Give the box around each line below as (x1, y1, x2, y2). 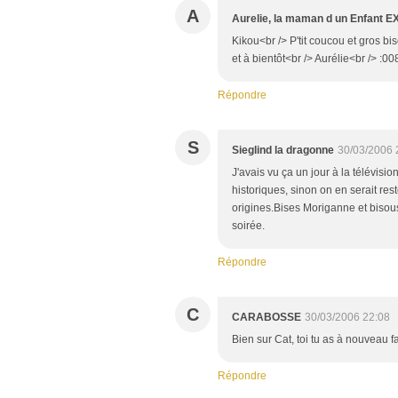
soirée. (232, 219, 265, 233)
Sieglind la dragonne (232, 144, 334, 157)
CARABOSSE (232, 311, 301, 324)
